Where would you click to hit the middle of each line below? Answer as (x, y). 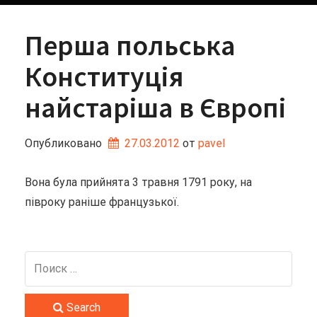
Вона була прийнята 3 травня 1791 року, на (138, 182)
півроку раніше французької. (102, 202)
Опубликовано (65, 143)
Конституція (104, 76)
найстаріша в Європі (155, 108)
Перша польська (130, 45)
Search (82, 307)
